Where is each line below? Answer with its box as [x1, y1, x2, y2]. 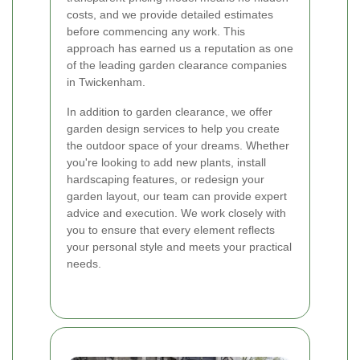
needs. [67, 256, 101, 270]
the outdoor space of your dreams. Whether [67, 138, 289, 152]
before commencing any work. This [67, 24, 245, 38]
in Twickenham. [67, 75, 145, 88]
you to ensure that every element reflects [67, 223, 275, 236]
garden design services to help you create [67, 121, 280, 135]
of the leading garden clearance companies [67, 58, 287, 72]
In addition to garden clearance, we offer [67, 104, 272, 118]
